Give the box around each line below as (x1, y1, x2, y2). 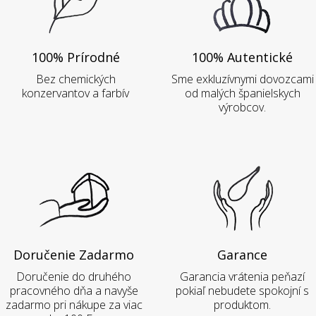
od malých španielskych (184, 85, 300, 102)
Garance (217, 246, 267, 264)
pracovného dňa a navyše (9, 283, 138, 299)
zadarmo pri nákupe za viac (5, 297, 142, 313)
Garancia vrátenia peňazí (180, 269, 305, 285)
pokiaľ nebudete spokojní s (176, 283, 309, 299)
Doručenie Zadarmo (13, 246, 134, 264)
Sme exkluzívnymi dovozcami (171, 71, 314, 87)
